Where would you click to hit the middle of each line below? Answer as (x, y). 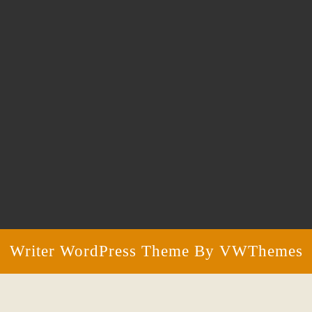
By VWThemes (246, 251)
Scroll (168, 270)
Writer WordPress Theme (99, 251)
